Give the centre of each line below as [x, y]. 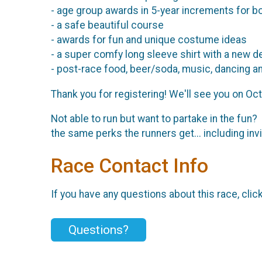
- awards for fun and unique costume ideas [149, 39]
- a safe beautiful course [108, 25]
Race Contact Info [130, 166]
